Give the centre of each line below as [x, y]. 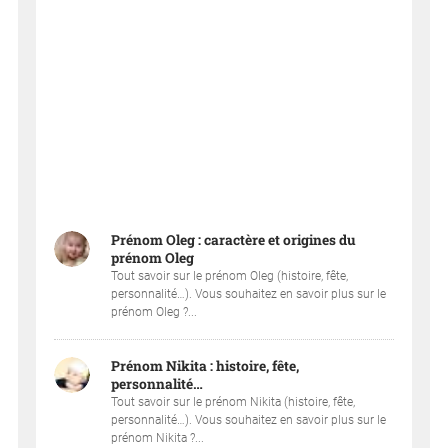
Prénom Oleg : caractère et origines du [234, 240]
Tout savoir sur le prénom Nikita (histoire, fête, [233, 402]
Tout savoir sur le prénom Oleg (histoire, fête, [230, 276]
